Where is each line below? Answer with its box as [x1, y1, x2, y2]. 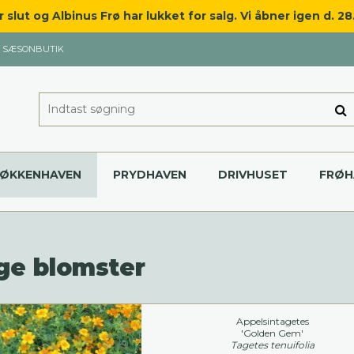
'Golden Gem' [241, 327, 304, 340]
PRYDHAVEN [113, 168, 186, 183]
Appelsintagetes [235, 315, 309, 328]
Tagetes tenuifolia [230, 339, 314, 352]
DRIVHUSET [218, 168, 288, 183]
